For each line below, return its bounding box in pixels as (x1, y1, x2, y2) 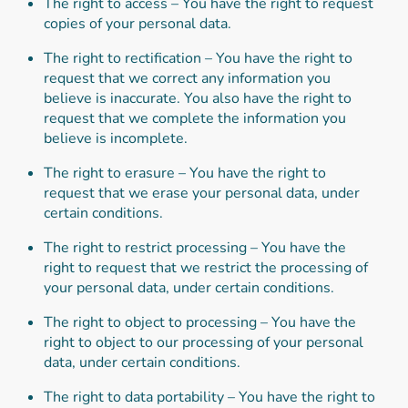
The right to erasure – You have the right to (44, 162, 326, 183)
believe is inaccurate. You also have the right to (44, 87, 352, 108)
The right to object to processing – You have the (44, 311, 356, 332)
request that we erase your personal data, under (44, 182, 360, 203)
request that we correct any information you (44, 67, 331, 88)
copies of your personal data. (44, 13, 231, 34)
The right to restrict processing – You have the (44, 237, 346, 258)
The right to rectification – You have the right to (44, 47, 352, 68)
